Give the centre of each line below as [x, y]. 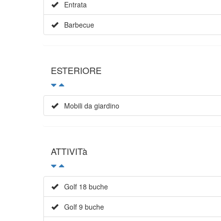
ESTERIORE [76, 70]
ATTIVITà [69, 151]
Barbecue [76, 25]
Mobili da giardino [89, 106]
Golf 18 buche [83, 187]
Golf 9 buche [81, 207]
